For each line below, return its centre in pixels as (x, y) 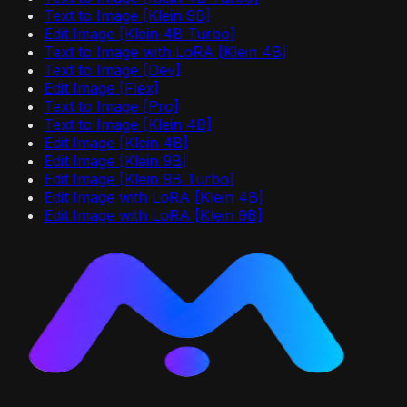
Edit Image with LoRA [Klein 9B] (153, 216)
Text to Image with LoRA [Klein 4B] (165, 52)
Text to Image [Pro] (111, 107)
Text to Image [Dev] (112, 70)
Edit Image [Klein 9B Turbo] (139, 179)
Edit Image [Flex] (101, 89)
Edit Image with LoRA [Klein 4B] (154, 198)
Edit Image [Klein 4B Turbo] (139, 34)
